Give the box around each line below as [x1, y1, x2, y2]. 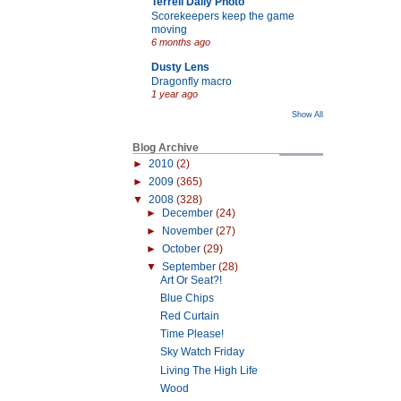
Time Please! [159, 328, 224, 341]
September [161, 260, 218, 274]
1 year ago [151, 88, 198, 99]
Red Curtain [159, 310, 219, 323]
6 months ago [151, 36, 210, 47]
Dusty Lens [151, 60, 209, 73]
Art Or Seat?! [159, 274, 222, 287]
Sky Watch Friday [159, 346, 244, 359]
